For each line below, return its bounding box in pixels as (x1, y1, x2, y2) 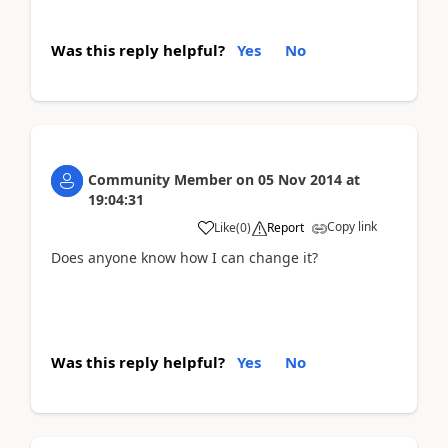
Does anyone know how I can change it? (51, 248, 318, 267)
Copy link (327, 218, 377, 235)
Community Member (88, 170, 232, 189)
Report (267, 219, 304, 236)
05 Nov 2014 (258, 170, 342, 189)
